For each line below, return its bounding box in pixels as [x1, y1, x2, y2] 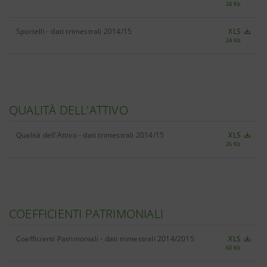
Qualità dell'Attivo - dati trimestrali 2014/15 [16, 130, 164, 140]
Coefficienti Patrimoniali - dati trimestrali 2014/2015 [16, 234, 194, 244]
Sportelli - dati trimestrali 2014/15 [16, 26, 132, 36]
